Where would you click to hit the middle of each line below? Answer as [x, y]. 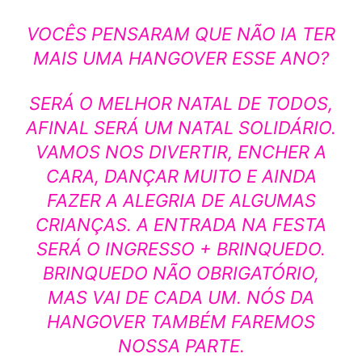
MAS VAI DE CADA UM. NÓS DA [181, 297]
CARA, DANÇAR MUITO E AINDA [181, 176]
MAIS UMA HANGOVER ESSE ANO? [181, 58]
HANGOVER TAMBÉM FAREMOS [181, 321]
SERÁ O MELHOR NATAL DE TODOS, [181, 103]
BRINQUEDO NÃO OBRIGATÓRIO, [181, 273]
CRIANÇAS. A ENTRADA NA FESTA [181, 224]
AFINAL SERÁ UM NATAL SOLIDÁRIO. [181, 127]
